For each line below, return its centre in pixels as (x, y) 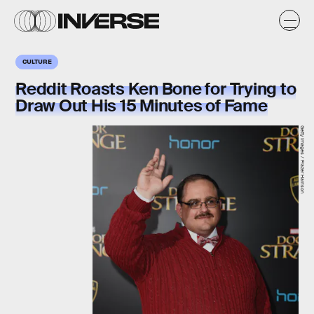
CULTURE (37, 61)
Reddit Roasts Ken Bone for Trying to (156, 89)
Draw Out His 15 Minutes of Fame (142, 105)
